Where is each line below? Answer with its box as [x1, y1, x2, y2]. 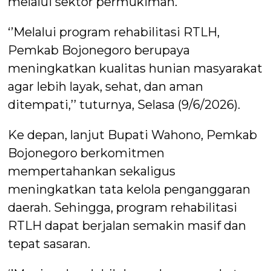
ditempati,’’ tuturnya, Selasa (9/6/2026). [8, 97, 241, 113]
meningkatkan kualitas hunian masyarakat [8, 61, 263, 76]
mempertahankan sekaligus [8, 164, 176, 179]
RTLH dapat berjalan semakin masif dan [8, 218, 247, 233]
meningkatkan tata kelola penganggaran [8, 182, 251, 197]
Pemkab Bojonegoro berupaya [8, 43, 191, 58]
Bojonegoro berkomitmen [8, 146, 165, 161]
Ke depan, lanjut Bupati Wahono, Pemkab [8, 128, 258, 143]
